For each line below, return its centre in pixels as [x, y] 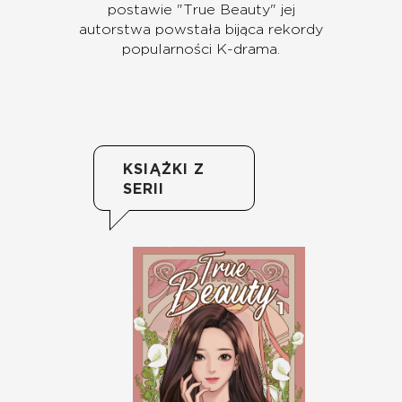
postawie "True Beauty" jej [201, 10]
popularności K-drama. [201, 50]
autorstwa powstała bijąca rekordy [201, 30]
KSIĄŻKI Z [164, 170]
